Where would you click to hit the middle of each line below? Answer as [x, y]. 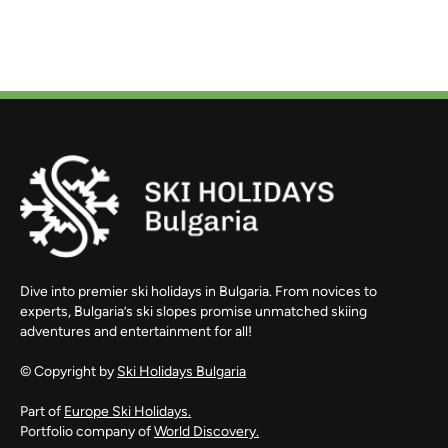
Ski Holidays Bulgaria [181, 371]
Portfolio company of [87, 431]
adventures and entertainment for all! [136, 331]
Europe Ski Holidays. [127, 411]
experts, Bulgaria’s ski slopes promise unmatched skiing [193, 311]
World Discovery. [206, 431]
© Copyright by [68, 371]
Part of [42, 411]
